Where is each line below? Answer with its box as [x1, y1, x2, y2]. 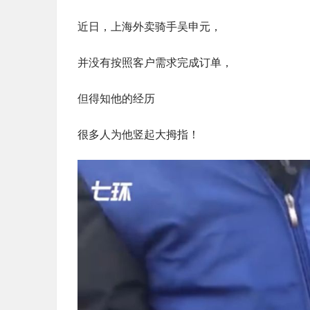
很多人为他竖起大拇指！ [77, 129, 199, 140]
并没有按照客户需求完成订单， [77, 57, 232, 69]
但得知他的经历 [77, 93, 155, 104]
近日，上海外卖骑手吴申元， [77, 21, 221, 33]
